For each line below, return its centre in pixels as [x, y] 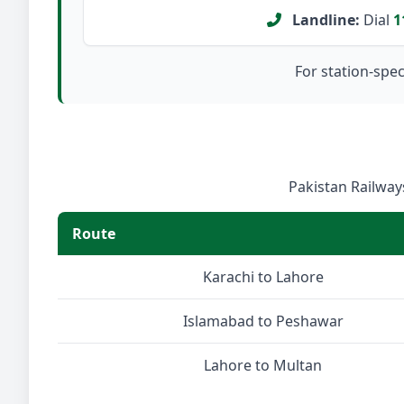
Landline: [326, 20]
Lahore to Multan [263, 366]
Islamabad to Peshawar [263, 321]
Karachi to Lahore [263, 277]
